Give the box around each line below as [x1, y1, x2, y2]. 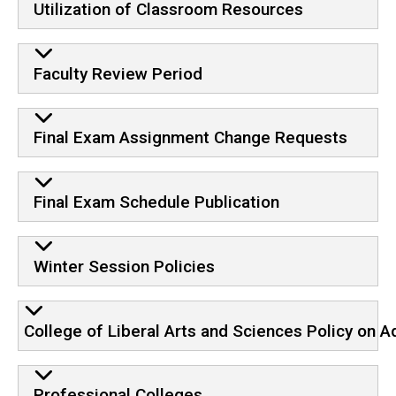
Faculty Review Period [33, 63, 202, 84]
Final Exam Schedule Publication [33, 192, 279, 213]
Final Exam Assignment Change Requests [33, 127, 347, 148]
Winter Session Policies [33, 255, 215, 277]
